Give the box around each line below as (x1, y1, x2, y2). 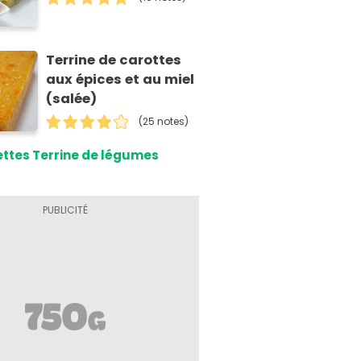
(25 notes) (139, 114, 189, 128)
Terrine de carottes (46, 50, 182, 69)
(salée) (46, 89, 98, 108)
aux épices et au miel (46, 69, 195, 89)
